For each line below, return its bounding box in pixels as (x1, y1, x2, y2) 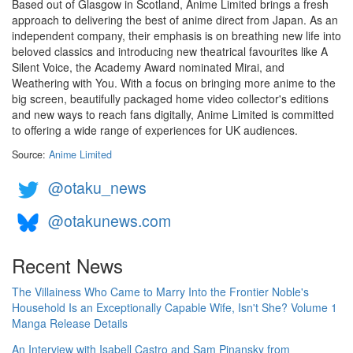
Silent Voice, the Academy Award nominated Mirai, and (12, 59, 284, 76)
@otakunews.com (48, 209, 171, 232)
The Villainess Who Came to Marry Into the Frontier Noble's (12, 284, 309, 300)
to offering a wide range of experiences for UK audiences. (12, 122, 298, 139)
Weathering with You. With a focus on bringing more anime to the (12, 75, 336, 91)
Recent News (12, 251, 123, 280)
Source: (12, 147, 49, 162)
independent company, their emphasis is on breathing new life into (12, 28, 341, 44)
